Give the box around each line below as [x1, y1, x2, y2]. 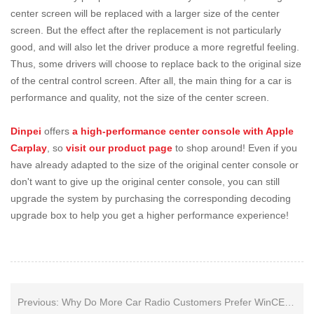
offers [41, 125, 72, 137]
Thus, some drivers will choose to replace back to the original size [11, 57, 301, 69]
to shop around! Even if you [172, 142, 297, 153]
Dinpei [11, 125, 41, 137]
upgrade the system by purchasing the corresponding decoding [11, 192, 291, 204]
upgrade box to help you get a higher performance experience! [11, 209, 289, 221]
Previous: [18, 296, 62, 308]
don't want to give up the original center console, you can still [11, 175, 280, 187]
